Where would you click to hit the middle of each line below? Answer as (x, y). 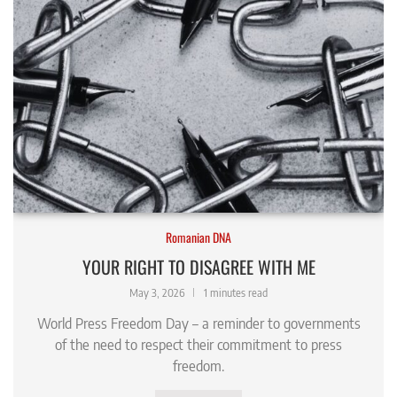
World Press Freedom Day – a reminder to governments (198, 324)
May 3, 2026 (157, 293)
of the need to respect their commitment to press (198, 345)
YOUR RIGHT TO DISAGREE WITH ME (198, 267)
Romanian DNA (198, 237)
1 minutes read (236, 293)
